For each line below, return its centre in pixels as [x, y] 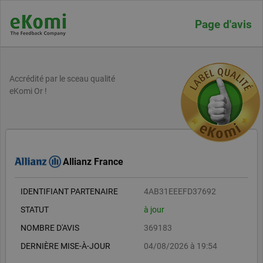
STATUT [35, 209]
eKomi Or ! [28, 91]
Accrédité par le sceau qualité [62, 79]
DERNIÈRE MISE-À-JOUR [65, 246]
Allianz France [93, 161]
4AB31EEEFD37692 [180, 191]
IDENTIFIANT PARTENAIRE [69, 191]
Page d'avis [223, 24]
